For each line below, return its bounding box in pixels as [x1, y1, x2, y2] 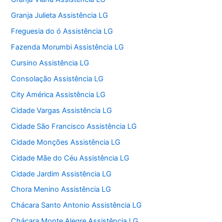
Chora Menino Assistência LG [11, 185, 111, 194]
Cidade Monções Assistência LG [11, 137, 121, 147]
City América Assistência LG [11, 90, 106, 99]
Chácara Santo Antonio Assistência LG [11, 201, 142, 210]
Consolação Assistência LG [11, 74, 104, 83]
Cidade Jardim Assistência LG [11, 169, 112, 178]
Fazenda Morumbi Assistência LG [11, 43, 124, 52]
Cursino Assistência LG [11, 58, 90, 67]
